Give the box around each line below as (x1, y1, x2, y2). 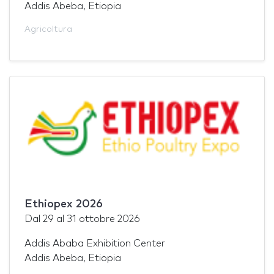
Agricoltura (24, 24, 72, 34)
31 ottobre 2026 (67, 213, 140, 224)
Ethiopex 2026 (24, 198, 103, 210)
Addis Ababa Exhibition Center (24, 238, 165, 248)
